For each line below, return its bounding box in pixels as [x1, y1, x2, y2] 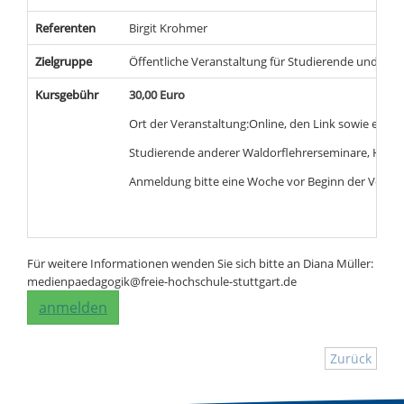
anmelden [39, 298, 107, 318]
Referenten [35, 20, 96, 37]
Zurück [330, 350, 372, 368]
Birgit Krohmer [129, 20, 207, 37]
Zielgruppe [35, 53, 92, 70]
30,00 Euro [129, 87, 185, 104]
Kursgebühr [35, 87, 98, 104]
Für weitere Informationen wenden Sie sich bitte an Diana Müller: [27, 255, 373, 272]
